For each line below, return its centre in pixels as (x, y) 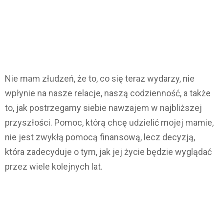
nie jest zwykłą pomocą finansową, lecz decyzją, (100, 137)
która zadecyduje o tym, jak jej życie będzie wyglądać (108, 152)
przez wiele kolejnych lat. (54, 167)
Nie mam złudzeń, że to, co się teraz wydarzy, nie (100, 79)
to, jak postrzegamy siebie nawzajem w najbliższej (103, 108)
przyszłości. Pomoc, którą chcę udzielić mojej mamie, (109, 123)
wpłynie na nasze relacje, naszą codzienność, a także (108, 93)
